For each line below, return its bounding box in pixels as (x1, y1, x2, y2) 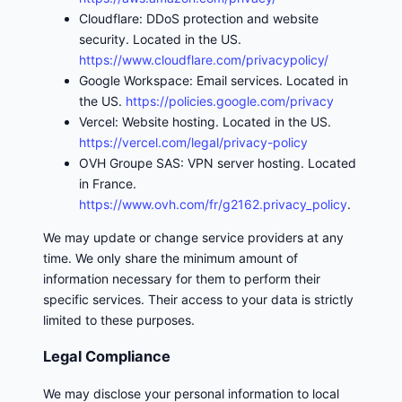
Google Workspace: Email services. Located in (79, 72, 348, 88)
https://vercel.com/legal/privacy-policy (79, 134, 308, 150)
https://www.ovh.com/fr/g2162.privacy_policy (79, 196, 347, 212)
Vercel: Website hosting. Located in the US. (79, 113, 331, 129)
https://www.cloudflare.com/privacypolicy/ (79, 51, 328, 67)
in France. (79, 175, 136, 191)
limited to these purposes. (43, 311, 195, 328)
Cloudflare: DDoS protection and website (79, 10, 319, 26)
